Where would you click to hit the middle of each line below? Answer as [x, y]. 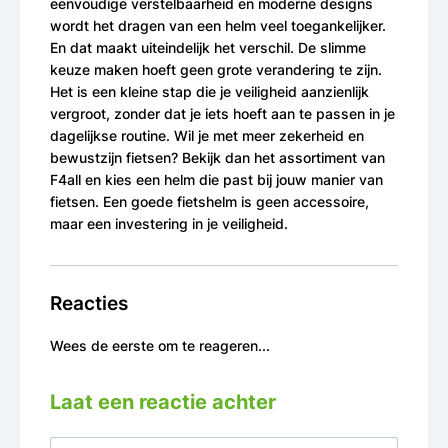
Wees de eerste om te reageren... [160, 346]
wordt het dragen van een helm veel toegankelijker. [218, 25]
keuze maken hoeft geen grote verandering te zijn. [216, 69]
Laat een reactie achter [163, 402]
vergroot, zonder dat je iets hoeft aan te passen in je [222, 113]
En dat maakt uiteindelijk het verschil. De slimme [208, 47]
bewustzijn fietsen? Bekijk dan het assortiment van [217, 157]
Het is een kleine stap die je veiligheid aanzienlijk [209, 91]
